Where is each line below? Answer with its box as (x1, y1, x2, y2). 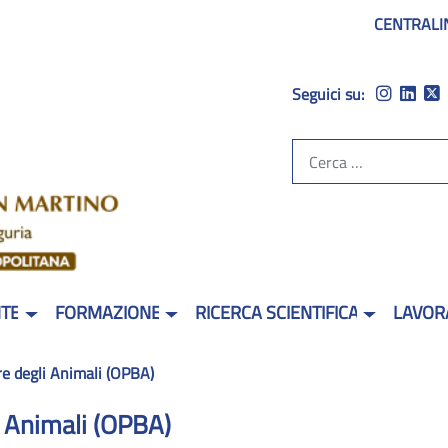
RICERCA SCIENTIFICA (194, 299, 359, 327)
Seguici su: (292, 82, 368, 106)
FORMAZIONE (54, 299, 161, 327)
